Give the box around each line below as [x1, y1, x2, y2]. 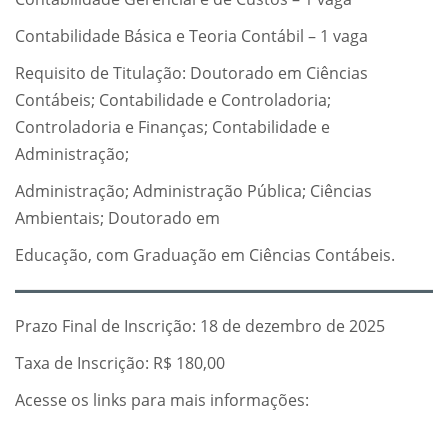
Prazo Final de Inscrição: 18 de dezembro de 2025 [15, 315, 385, 338]
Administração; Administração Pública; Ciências [15, 180, 372, 203]
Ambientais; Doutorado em [15, 207, 220, 230]
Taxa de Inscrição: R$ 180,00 [15, 352, 225, 375]
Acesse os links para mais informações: [15, 389, 309, 412]
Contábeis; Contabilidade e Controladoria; [15, 89, 331, 112]
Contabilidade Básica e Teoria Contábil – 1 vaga [15, 25, 368, 48]
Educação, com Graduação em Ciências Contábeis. [15, 244, 395, 267]
